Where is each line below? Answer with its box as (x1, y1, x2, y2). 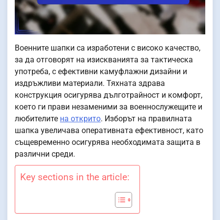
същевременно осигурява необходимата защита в (15, 137, 200, 147)
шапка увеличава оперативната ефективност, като (15, 125, 203, 135)
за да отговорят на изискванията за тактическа (15, 55, 193, 64)
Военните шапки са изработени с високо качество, (15, 43, 200, 53)
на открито (60, 113, 101, 123)
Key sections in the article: (20, 171, 130, 183)
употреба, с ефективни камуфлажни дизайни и (15, 66, 187, 76)
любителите (15, 113, 60, 123)
